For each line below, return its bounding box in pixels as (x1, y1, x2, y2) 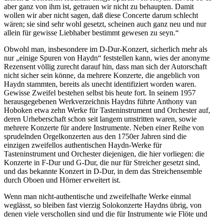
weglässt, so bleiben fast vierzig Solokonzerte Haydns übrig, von (4, 201, 201, 209)
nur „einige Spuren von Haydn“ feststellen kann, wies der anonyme (4, 54, 210, 62)
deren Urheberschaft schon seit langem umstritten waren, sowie (4, 115, 197, 123)
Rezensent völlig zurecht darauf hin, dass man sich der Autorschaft (4, 62, 207, 71)
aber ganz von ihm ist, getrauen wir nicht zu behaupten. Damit (4, 2, 194, 11)
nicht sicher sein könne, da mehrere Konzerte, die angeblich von (4, 71, 200, 79)
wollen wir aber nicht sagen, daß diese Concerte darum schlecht (4, 11, 198, 19)
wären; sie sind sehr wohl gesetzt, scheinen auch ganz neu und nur (4, 20, 206, 28)
